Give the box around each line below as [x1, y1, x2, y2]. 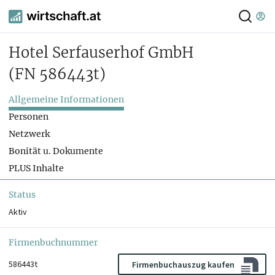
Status [9, 189, 36, 201]
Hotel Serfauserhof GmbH [9, 44, 194, 62]
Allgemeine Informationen [9, 94, 124, 106]
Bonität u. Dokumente [9, 145, 103, 157]
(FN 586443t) [9, 65, 106, 83]
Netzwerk [9, 128, 50, 140]
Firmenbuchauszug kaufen [132, 258, 234, 270]
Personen [9, 111, 48, 123]
